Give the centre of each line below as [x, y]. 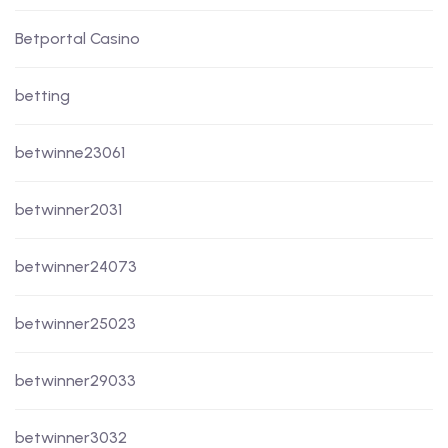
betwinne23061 [70, 153]
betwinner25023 [75, 324]
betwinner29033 [75, 381]
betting [42, 96]
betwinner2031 [68, 210]
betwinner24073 [76, 267]
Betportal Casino [77, 39]
